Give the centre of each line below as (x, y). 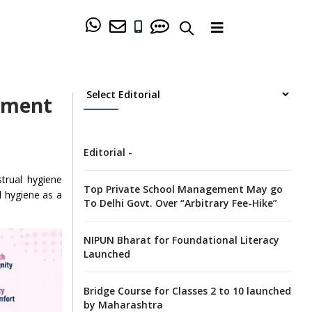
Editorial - (108, 152)
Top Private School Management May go (183, 189)
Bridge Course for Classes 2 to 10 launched (187, 290)
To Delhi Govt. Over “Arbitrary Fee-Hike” (180, 203)
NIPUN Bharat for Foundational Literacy (181, 240)
